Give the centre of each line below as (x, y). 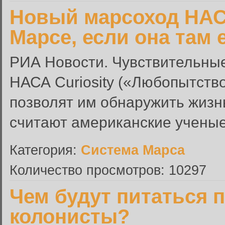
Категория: (45, 150)
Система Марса (133, 150)
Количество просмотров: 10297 (108, 170)
